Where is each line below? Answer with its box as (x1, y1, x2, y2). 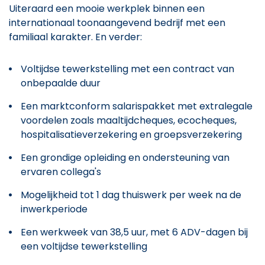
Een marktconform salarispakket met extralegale (21, 99, 253, 113)
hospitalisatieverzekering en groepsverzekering (21, 127, 242, 141)
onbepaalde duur (21, 76, 101, 90)
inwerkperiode (21, 202, 88, 216)
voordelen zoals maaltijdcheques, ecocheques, (21, 113, 237, 127)
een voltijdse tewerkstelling (21, 239, 147, 253)
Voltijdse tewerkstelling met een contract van (21, 62, 234, 76)
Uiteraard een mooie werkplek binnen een (9, 1, 205, 15)
